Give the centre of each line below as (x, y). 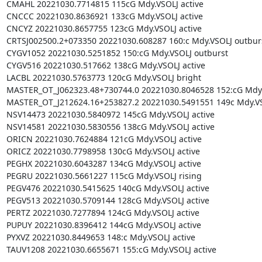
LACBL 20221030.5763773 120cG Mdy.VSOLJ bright (104, 77)
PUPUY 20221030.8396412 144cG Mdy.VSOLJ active (104, 225)
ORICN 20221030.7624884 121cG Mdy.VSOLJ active (104, 139)
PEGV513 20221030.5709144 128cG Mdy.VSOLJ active (108, 200)
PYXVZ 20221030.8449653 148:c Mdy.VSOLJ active (101, 237)
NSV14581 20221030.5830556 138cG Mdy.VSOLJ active (110, 126)
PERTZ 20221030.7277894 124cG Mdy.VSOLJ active (103, 212)
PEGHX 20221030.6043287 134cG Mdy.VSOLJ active (104, 163)
